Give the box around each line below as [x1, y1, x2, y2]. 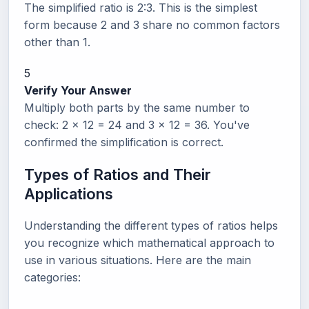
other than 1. [24, 34, 90, 49]
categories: [24, 270, 81, 284]
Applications [24, 184, 113, 203]
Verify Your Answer [24, 83, 132, 97]
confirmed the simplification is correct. [24, 134, 223, 149]
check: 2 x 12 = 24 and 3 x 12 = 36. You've [24, 117, 250, 132]
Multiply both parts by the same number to [24, 100, 250, 114]
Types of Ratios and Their [24, 165, 211, 183]
